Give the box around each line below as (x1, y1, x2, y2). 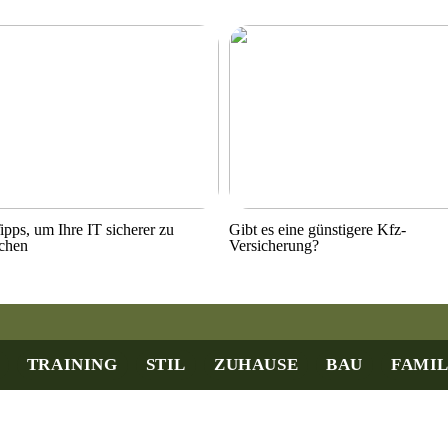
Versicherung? (229, 236, 320, 254)
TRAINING (26, 355, 118, 374)
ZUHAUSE (214, 355, 299, 374)
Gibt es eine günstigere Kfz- (229, 220, 407, 238)
